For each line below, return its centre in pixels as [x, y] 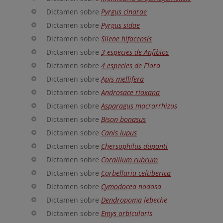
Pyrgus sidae [120, 25]
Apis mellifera [122, 79]
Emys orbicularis [127, 213]
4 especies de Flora [131, 65]
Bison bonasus [123, 119]
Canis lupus [119, 133]
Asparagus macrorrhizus [139, 106]
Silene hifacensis [126, 39]
